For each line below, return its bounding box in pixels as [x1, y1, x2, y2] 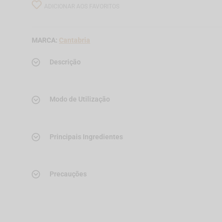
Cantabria [59, 36, 90, 44]
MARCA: [32, 36, 59, 44]
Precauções [50, 169, 87, 178]
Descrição [50, 58, 81, 66]
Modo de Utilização [50, 95, 110, 104]
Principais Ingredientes [50, 132, 123, 141]
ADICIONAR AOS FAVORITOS [44, 3, 119, 10]
